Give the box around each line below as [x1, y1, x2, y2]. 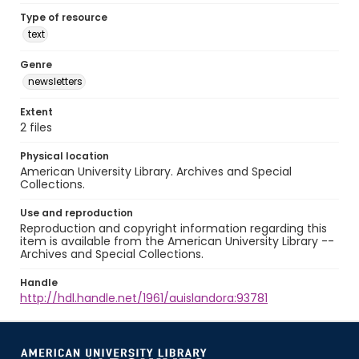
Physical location [20, 149, 109, 163]
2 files [20, 119, 52, 135]
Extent [20, 105, 53, 119]
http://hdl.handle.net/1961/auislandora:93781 [20, 290, 268, 306]
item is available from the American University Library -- [20, 233, 334, 249]
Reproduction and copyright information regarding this [20, 220, 327, 236]
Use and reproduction [20, 206, 133, 220]
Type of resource [20, 10, 107, 24]
